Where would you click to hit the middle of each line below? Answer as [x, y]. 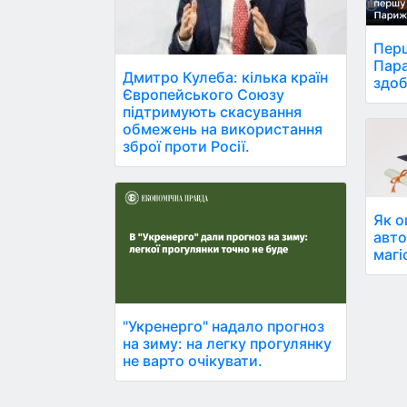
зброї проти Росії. [186, 146]
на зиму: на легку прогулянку [227, 344]
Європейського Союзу [203, 94]
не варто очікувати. [193, 361]
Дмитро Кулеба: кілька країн [225, 77]
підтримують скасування [212, 111]
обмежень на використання [223, 129]
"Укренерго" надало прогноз [223, 327]
